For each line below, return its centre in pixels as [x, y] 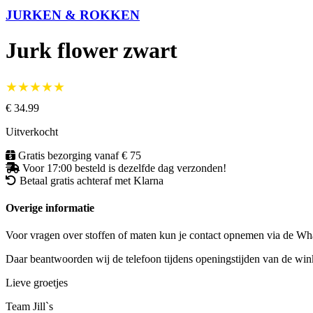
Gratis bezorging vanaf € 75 [80, 155]
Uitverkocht [32, 131]
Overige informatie [50, 208]
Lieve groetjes [37, 283]
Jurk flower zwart [92, 51]
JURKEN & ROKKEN [73, 15]
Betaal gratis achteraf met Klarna [92, 180]
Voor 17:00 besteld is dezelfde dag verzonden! [124, 168]
